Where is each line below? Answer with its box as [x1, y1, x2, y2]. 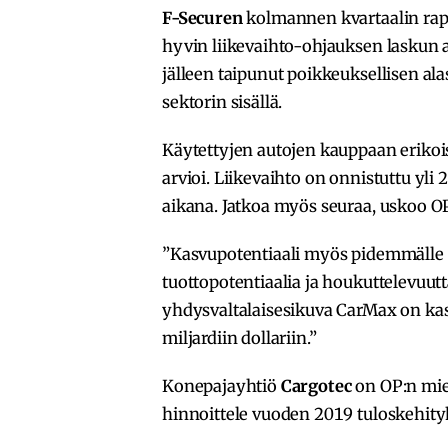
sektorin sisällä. [162, 91, 283, 112]
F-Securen [162, 7, 243, 28]
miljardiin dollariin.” [162, 327, 317, 348]
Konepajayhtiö [162, 375, 281, 396]
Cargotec [280, 375, 352, 396]
